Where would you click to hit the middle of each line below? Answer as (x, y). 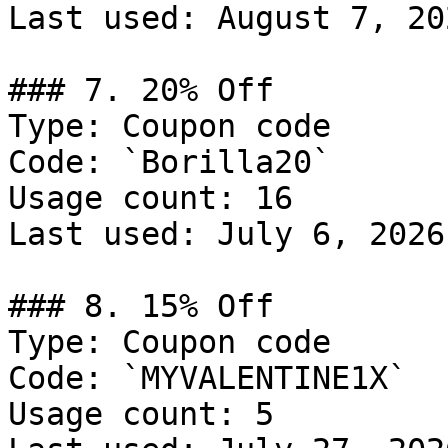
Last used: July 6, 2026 (226, 234)
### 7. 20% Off (141, 90)
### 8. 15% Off (141, 306)
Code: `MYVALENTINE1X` (207, 378)
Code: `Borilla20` (169, 162)
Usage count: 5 (141, 414)
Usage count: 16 (150, 198)
